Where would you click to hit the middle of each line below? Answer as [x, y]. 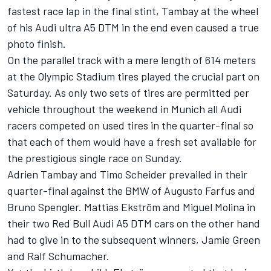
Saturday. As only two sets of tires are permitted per [128, 93]
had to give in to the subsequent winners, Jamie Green [134, 240]
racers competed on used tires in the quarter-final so [130, 126]
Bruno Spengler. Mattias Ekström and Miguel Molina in [131, 207]
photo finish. [37, 44]
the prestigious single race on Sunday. [95, 158]
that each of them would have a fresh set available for [132, 142]
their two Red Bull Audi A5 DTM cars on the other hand [134, 224]
